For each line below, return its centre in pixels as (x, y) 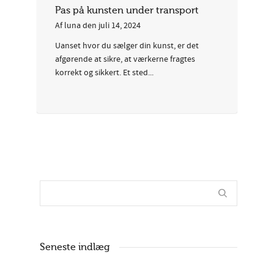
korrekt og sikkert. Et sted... (104, 72)
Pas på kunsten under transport (127, 10)
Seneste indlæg (75, 247)
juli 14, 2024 (120, 25)
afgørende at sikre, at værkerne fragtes (125, 59)
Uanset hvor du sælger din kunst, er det (127, 46)
